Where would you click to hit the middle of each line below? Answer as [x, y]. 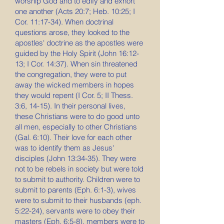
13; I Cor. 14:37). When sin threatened [76, 64]
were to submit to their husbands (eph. [78, 200]
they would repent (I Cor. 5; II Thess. [74, 95]
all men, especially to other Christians [76, 127]
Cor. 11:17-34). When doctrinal [64, 22]
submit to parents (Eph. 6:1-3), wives [75, 190]
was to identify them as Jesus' [64, 148]
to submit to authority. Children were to [77, 179]
